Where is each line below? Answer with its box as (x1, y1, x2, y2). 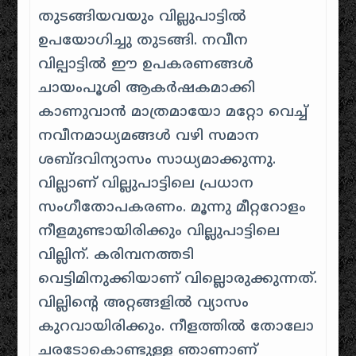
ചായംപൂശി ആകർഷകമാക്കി (38, 79, 256, 98)
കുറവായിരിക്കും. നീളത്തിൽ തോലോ (38, 318, 315, 336)
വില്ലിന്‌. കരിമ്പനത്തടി (38, 246, 195, 265)
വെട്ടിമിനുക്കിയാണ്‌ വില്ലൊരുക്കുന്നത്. (38, 270, 318, 288)
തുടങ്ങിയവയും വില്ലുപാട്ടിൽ (38, 8, 247, 26)
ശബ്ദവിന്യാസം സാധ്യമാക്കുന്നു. (38, 151, 277, 169)
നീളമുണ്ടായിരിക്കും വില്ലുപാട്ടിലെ (38, 222, 281, 241)
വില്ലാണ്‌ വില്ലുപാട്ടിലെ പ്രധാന (38, 175, 254, 193)
